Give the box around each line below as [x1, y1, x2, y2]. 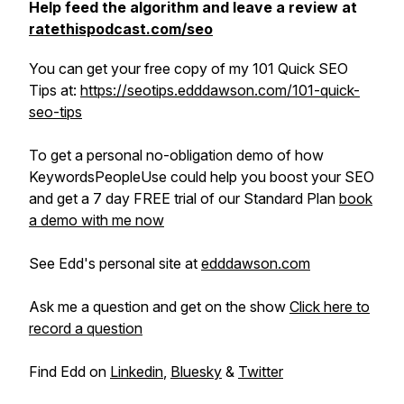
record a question [29, 319, 142, 337]
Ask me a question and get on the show [29, 298, 289, 316]
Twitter [238, 363, 283, 381]
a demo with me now [29, 211, 164, 229]
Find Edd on [29, 363, 110, 381]
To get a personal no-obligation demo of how [29, 146, 324, 164]
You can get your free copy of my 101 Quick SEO [29, 60, 348, 78]
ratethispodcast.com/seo [29, 20, 213, 38]
